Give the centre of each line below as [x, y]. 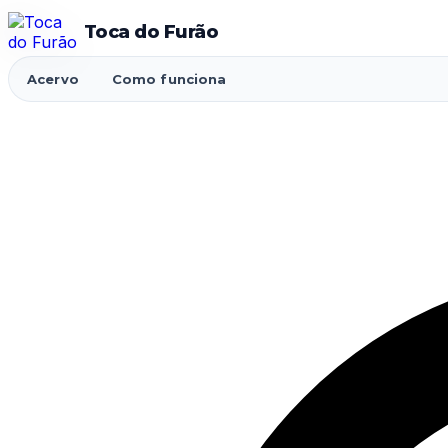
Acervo [53, 79]
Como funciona [169, 79]
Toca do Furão [151, 32]
